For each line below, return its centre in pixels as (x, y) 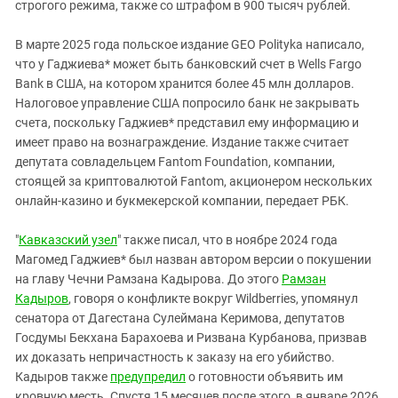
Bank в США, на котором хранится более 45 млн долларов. (185, 83)
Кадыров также (63, 376)
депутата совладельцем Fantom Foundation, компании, (175, 161)
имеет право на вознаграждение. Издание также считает (182, 142)
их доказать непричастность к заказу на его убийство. (175, 357)
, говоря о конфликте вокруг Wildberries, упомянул (213, 298)
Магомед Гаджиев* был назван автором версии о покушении (193, 259)
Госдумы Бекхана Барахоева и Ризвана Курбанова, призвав (191, 337)
